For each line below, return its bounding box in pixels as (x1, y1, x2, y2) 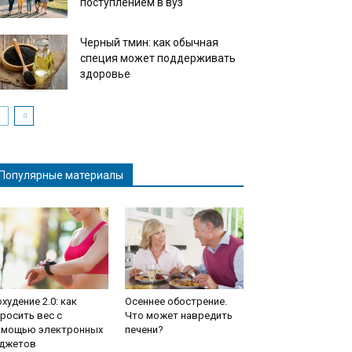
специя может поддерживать (80, 52, 236, 64)
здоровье (80, 68, 130, 80)
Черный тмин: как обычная (80, 36, 218, 49)
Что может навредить (124, 310, 233, 321)
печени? (124, 324, 163, 335)
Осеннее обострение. (124, 295, 227, 307)
